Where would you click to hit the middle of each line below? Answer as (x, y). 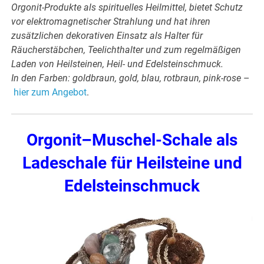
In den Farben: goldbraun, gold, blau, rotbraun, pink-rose (126, 78)
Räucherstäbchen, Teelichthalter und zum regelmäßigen (126, 50)
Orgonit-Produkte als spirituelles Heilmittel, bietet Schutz (127, 8)
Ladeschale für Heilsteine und (132, 163)
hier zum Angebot (50, 93)
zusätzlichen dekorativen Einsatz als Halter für (107, 36)
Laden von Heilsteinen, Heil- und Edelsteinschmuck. (118, 64)
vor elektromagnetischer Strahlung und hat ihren (111, 22)
